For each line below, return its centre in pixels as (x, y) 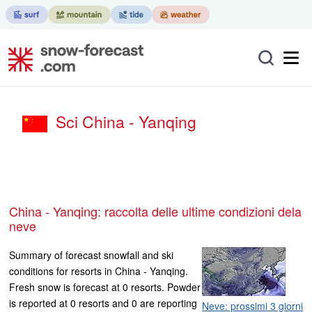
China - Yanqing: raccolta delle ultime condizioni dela (14, 211)
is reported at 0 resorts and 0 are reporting (103, 303)
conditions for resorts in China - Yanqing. (99, 271)
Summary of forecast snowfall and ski (91, 255)
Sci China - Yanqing (126, 122)
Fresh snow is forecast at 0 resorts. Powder (105, 287)
